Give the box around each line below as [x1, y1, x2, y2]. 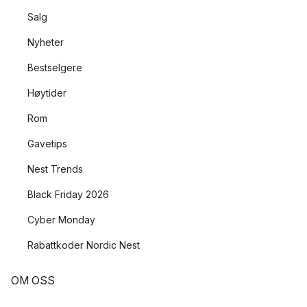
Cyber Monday [27, 214, 95, 225]
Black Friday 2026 [27, 188, 109, 200]
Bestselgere [27, 62, 82, 73]
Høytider [27, 87, 66, 99]
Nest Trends [27, 163, 83, 175]
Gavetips [27, 138, 67, 149]
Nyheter [27, 36, 64, 48]
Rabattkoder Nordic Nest [27, 239, 140, 251]
